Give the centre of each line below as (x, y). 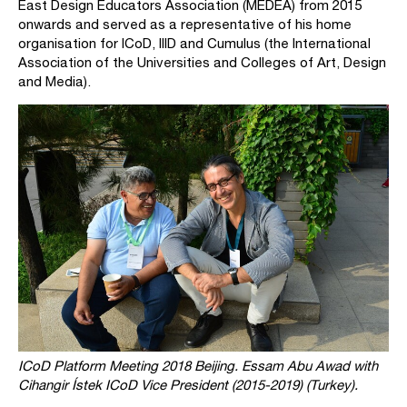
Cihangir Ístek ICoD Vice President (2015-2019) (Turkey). (188, 385)
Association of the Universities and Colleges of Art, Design (202, 62)
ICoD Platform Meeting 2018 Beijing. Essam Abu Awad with (198, 366)
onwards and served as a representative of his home (185, 24)
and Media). (55, 81)
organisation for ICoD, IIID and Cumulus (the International (194, 43)
